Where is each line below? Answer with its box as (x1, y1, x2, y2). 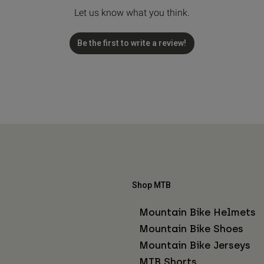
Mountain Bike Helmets (139, 206, 256, 218)
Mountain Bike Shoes (139, 222, 243, 235)
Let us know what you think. (74, 6, 190, 18)
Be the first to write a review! (77, 38, 187, 48)
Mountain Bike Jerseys (139, 239, 250, 251)
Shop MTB (132, 180, 171, 190)
